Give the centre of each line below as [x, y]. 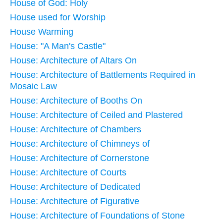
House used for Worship [58, 18]
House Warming [42, 32]
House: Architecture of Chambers [76, 130]
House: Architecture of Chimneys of [80, 144]
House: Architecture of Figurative [75, 201]
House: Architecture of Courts [68, 173]
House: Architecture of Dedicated [75, 187]
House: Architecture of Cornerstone [80, 158]
